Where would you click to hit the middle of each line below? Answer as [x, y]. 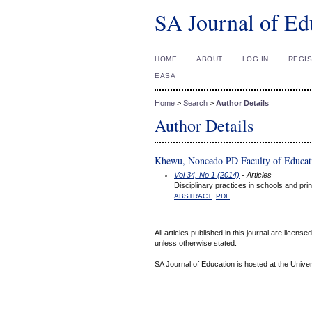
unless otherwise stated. [196, 243]
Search [195, 103]
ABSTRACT [193, 196]
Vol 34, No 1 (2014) [207, 174]
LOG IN [255, 59]
